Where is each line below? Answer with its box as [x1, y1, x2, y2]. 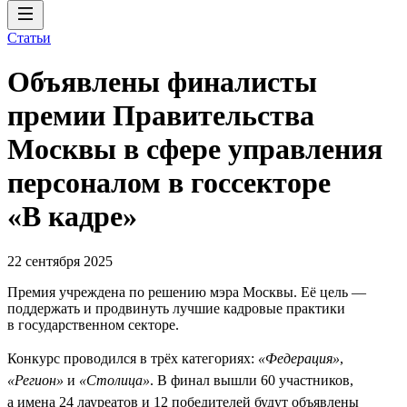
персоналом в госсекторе [7, 166, 331, 200]
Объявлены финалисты [7, 65, 317, 99]
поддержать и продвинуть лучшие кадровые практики [7, 300, 345, 316]
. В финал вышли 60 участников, [150, 372, 353, 388]
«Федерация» [258, 350, 340, 366]
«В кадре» [7, 200, 137, 233]
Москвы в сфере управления [7, 133, 382, 166]
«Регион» [7, 372, 64, 388]
